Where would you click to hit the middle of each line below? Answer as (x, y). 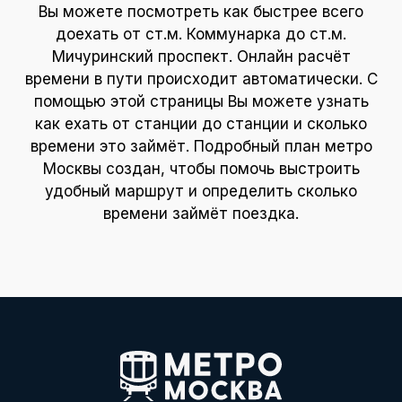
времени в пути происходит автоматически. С (201, 79)
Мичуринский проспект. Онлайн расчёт (201, 57)
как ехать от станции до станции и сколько (201, 124)
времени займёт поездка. (201, 214)
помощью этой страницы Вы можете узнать (201, 102)
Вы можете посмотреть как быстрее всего (201, 12)
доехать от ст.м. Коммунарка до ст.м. (201, 35)
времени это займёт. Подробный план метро (201, 147)
